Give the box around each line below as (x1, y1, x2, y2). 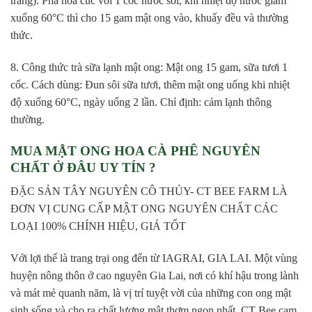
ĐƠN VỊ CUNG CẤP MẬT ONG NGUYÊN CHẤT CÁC (10, 203, 278, 215)
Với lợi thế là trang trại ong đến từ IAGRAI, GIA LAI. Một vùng (10, 252, 297, 265)
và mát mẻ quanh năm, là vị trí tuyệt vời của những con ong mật (10, 287, 291, 299)
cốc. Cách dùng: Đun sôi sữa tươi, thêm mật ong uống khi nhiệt (10, 78, 290, 91)
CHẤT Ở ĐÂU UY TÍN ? (10, 159, 156, 175)
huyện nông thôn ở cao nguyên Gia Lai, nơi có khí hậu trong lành (10, 270, 299, 282)
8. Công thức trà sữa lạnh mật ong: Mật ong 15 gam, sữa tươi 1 (10, 61, 288, 73)
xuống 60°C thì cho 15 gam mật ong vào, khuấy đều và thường (10, 12, 288, 24)
